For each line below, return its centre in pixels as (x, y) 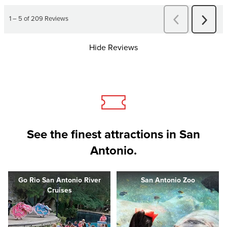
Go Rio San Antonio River (59, 180)
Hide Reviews (113, 47)
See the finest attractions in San (113, 135)
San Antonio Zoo (168, 180)
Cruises (59, 191)
